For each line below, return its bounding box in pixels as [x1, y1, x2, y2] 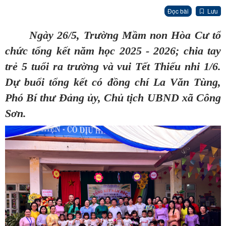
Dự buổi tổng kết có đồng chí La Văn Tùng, [5, 76, 221, 89]
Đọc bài [167, 7, 189, 16]
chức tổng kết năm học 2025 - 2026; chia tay [5, 44, 221, 58]
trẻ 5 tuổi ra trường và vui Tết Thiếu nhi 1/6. [5, 60, 221, 73]
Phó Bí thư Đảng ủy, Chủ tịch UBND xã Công [5, 91, 221, 104]
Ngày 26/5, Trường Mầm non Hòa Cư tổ [29, 29, 221, 42]
